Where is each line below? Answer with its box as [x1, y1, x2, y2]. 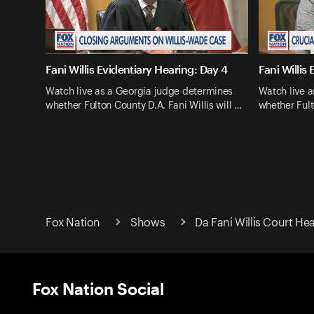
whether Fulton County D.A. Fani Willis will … [46, 100, 242, 111]
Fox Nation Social [32, 278, 164, 298]
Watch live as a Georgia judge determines [46, 86, 233, 97]
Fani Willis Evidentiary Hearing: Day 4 [46, 62, 228, 76]
